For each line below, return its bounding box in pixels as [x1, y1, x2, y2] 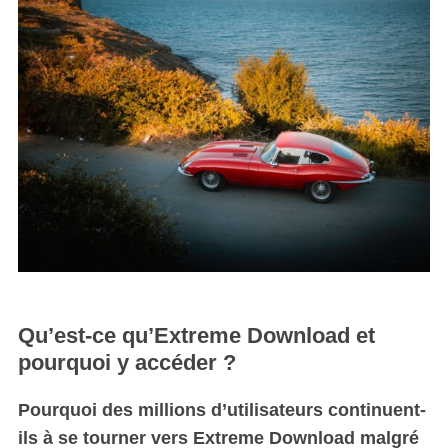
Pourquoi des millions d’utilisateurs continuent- [17, 399, 426, 420]
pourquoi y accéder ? [17, 349, 236, 375]
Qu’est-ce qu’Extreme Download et [17, 322, 375, 348]
